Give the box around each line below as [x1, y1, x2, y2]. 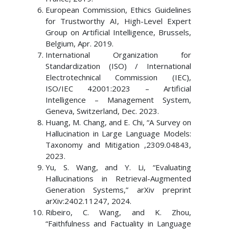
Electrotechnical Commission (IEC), [45, 72, 192, 82]
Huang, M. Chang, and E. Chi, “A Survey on [45, 117, 192, 127]
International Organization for [45, 50, 192, 60]
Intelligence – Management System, [45, 95, 192, 105]
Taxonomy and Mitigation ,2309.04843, [45, 140, 192, 150]
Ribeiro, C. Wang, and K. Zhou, [45, 207, 192, 217]
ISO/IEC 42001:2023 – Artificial [45, 83, 192, 94]
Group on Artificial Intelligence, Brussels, [45, 27, 192, 37]
